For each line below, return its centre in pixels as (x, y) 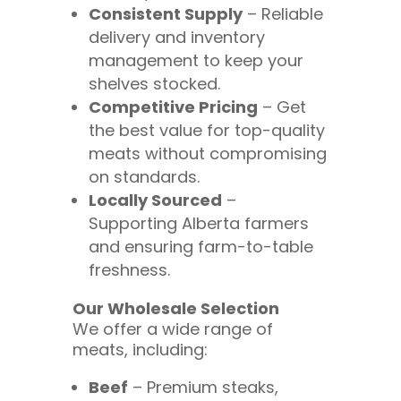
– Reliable (282, 13)
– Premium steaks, (203, 387)
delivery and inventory (176, 37)
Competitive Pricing (173, 107)
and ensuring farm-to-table (200, 246)
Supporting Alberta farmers (198, 223)
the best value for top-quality (206, 130)
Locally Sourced (155, 200)
